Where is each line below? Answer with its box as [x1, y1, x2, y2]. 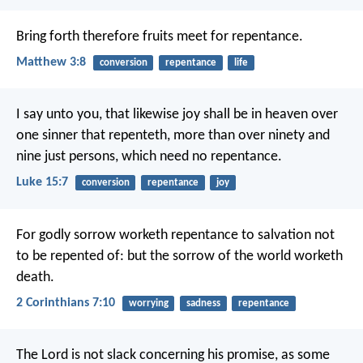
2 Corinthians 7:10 [16, 296, 115, 310]
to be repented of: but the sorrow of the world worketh [16, 248, 343, 264]
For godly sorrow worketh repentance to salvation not [16, 227, 335, 243]
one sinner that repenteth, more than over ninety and [16, 128, 330, 144]
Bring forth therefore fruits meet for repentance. [16, 28, 303, 45]
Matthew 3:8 [16, 56, 86, 70]
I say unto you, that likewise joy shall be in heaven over [16, 107, 338, 123]
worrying [128, 297, 169, 309]
